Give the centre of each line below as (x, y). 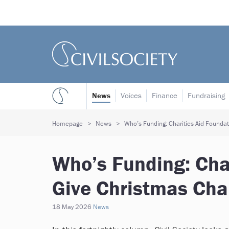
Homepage (67, 123)
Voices (131, 95)
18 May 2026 (72, 207)
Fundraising (206, 95)
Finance (165, 95)
